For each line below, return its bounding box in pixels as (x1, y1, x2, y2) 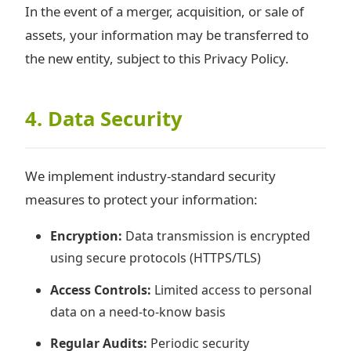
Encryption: (50, 226, 122, 244)
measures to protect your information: (25, 190, 258, 209)
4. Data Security (25, 104, 183, 132)
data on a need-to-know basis (50, 302, 226, 320)
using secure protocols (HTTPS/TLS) (50, 248, 261, 266)
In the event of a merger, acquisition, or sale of (25, 2, 304, 21)
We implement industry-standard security (25, 167, 276, 186)
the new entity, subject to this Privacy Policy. (25, 49, 289, 68)
